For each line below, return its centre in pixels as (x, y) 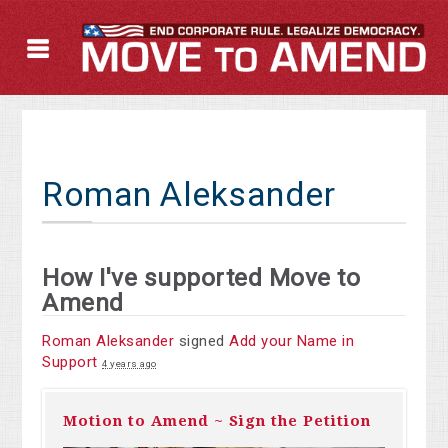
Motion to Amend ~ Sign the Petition (217, 421)
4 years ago (129, 364)
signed (202, 341)
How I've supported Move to (201, 278)
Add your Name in (292, 341)
